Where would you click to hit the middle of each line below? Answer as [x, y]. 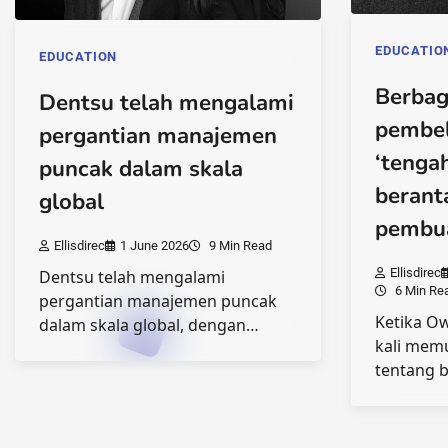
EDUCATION [78, 57]
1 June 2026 [154, 246]
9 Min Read [239, 246]
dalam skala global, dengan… [149, 325]
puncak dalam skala [141, 168]
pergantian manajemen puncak [158, 301]
